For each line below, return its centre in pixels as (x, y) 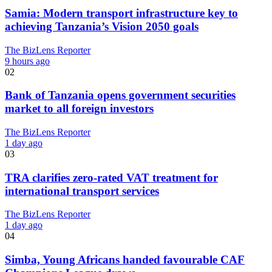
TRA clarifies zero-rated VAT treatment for (111, 177)
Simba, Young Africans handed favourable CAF (125, 260)
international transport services (82, 191)
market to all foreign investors (79, 109)
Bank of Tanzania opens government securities (120, 95)
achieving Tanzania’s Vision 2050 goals (102, 26)
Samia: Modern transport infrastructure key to (121, 13)
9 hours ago (27, 61)
